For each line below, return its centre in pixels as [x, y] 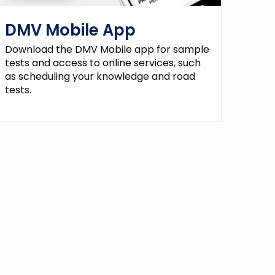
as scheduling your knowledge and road [100, 77]
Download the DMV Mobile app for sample [107, 50]
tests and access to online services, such [103, 63]
